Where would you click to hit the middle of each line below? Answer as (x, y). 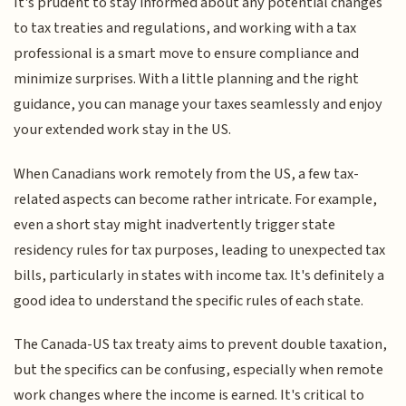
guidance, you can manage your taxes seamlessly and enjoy (198, 105)
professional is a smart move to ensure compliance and (187, 54)
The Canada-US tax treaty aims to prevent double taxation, (201, 345)
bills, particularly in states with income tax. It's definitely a (199, 275)
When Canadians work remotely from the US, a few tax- (187, 174)
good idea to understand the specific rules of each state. (189, 300)
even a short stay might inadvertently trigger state (175, 224)
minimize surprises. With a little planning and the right (187, 79)
